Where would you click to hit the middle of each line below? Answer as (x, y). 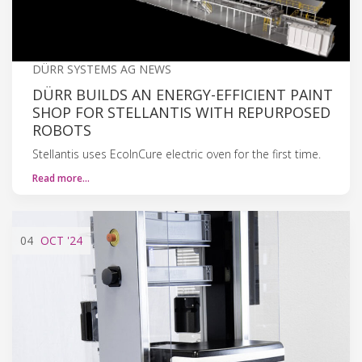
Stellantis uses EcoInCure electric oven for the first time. (177, 154)
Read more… (61, 178)
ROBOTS (62, 130)
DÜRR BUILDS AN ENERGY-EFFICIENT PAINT (183, 94)
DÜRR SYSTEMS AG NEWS (102, 69)
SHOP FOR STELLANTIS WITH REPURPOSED (181, 112)
